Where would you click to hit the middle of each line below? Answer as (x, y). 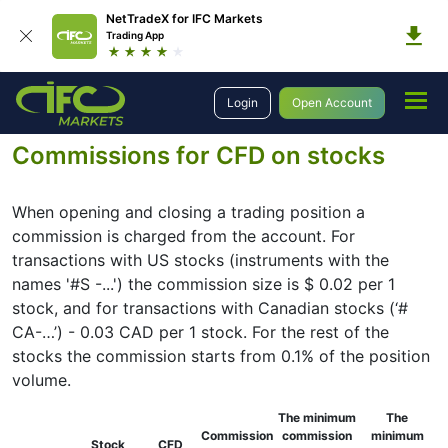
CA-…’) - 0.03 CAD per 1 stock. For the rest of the (200, 332)
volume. (41, 380)
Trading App (135, 35)
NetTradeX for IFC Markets (184, 18)
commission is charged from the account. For (183, 236)
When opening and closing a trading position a (188, 212)
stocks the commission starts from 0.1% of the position (221, 356)
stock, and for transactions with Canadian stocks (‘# (210, 308)
